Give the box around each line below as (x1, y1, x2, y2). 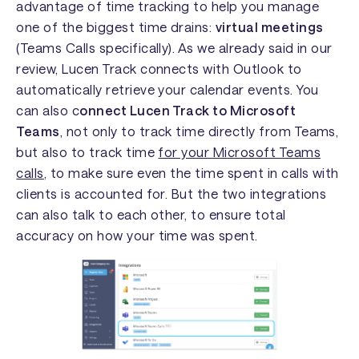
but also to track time (16, 144, 159, 160)
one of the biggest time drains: (16, 19, 216, 35)
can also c (16, 103, 80, 119)
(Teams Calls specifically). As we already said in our (16, 40, 333, 56)
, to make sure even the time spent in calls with (43, 165, 339, 181)
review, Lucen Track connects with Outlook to (16, 61, 302, 77)
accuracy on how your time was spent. (16, 228, 258, 244)
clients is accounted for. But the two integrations (16, 186, 327, 202)
